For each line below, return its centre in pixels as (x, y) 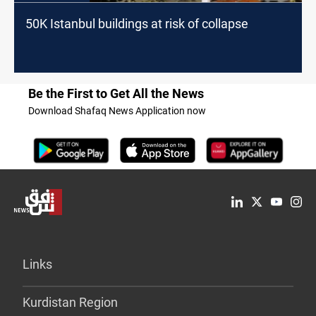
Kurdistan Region (70, 302)
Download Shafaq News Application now (117, 110)
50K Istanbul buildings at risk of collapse (137, 23)
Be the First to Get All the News (116, 93)
